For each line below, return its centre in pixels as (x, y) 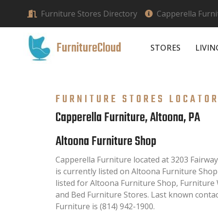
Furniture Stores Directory (89, 14)
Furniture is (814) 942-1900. (105, 206)
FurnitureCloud (89, 48)
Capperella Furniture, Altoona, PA (128, 118)
